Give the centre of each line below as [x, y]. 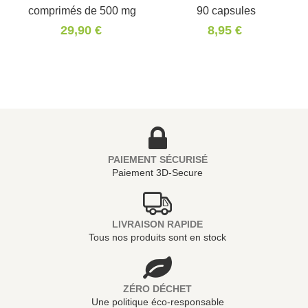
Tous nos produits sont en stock [157, 238]
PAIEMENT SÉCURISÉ [157, 160]
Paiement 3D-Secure [157, 173]
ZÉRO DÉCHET [157, 289]
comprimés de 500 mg [82, 10]
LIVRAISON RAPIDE [157, 224]
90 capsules [226, 10]
